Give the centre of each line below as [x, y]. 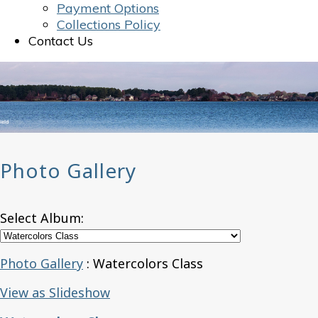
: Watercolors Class [143, 263]
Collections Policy [109, 24]
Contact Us [61, 41]
